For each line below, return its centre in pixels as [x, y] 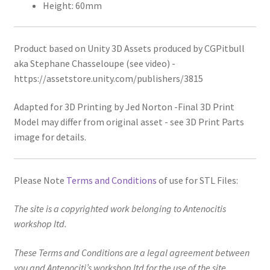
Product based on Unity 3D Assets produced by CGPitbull [129, 48]
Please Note [40, 180]
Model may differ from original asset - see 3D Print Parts [129, 122]
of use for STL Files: [197, 180]
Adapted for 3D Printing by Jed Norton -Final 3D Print [124, 107]
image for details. [50, 137]
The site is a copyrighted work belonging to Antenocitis [120, 209]
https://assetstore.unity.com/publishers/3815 [108, 78]
